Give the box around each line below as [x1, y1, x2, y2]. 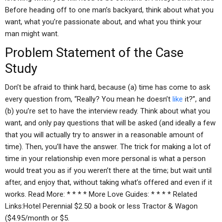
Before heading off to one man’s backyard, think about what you [5, 5, 214, 14]
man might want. [5, 29, 59, 38]
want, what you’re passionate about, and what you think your [5, 17, 202, 26]
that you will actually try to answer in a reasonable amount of [5, 130, 204, 139]
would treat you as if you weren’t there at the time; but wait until [5, 166, 212, 175]
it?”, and [183, 95, 211, 104]
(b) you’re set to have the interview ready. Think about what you [5, 107, 210, 115]
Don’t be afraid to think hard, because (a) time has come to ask [5, 83, 210, 92]
